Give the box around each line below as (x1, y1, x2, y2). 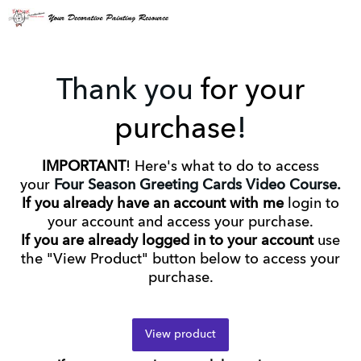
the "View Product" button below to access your (21, 252, 340, 268)
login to (284, 197, 339, 212)
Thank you (56, 77, 193, 107)
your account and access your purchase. (48, 215, 313, 230)
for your (193, 77, 305, 107)
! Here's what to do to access (126, 160, 319, 175)
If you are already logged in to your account (21, 234, 313, 249)
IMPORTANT (42, 160, 126, 175)
